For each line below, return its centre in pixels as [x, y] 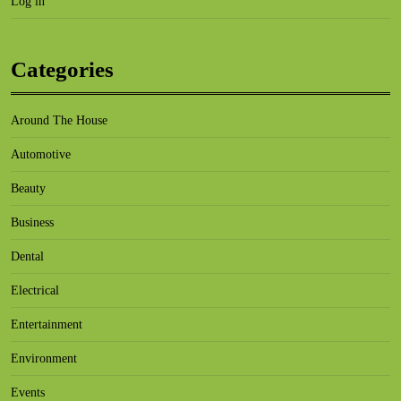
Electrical [35, 290]
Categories [62, 69]
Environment [44, 358]
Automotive [41, 154]
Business [32, 222]
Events [28, 392]
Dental [27, 256]
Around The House [59, 120]
